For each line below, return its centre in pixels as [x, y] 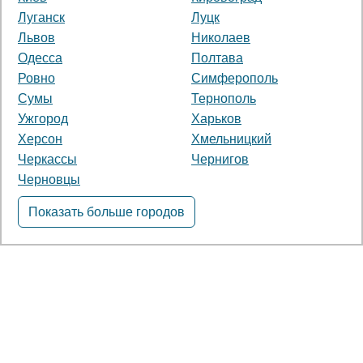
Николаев [221, 37]
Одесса [40, 58]
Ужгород [43, 118]
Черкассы [47, 159]
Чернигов [220, 159]
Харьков [216, 118]
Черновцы [49, 179]
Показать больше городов [107, 211]
